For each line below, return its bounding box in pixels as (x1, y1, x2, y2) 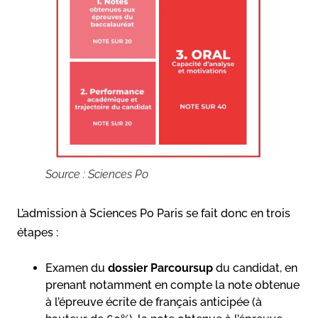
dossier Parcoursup (108, 261, 213, 275)
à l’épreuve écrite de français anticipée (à (45, 295, 262, 309)
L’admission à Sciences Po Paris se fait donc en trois (17, 206, 290, 220)
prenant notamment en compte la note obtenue (45, 278, 300, 292)
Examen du (45, 261, 108, 275)
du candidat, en (213, 261, 297, 275)
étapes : (17, 225, 58, 239)
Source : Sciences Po (45, 167, 148, 181)
